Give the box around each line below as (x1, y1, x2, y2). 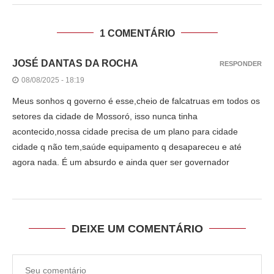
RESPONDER (220, 59, 262, 67)
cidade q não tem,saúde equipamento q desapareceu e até (12, 141, 242, 152)
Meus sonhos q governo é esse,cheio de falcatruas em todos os (12, 95, 260, 106)
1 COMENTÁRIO (99, 28, 175, 39)
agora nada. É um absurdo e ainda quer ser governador (12, 157, 229, 167)
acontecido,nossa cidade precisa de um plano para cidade (12, 126, 238, 136)
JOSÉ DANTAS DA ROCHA (12, 57, 138, 68)
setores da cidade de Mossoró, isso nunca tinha (12, 111, 198, 121)
